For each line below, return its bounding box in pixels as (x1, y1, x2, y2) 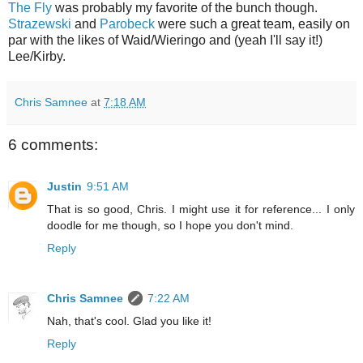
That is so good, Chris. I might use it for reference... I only (47, 203, 355, 216)
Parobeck (100, 16, 158, 31)
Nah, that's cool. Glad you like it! (47, 314, 211, 328)
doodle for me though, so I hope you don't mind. (47, 219, 293, 233)
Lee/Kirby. (8, 49, 66, 63)
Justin (47, 180, 82, 194)
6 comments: (8, 135, 98, 153)
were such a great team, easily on (158, 16, 350, 31)
